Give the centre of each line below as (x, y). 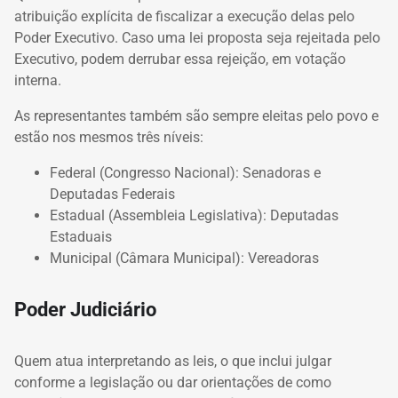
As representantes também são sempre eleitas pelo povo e (196, 115)
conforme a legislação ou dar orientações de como (173, 383)
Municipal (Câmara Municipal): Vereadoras (184, 258)
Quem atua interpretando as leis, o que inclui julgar (173, 362)
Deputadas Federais (112, 194)
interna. (38, 80)
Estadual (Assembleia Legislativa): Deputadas (194, 215)
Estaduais (81, 236)
